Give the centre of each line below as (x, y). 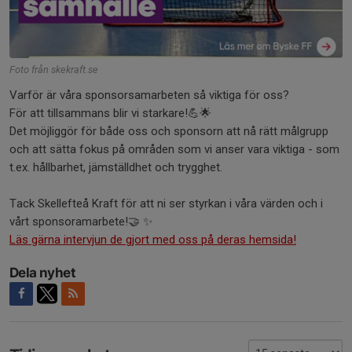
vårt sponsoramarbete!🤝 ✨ (81, 221)
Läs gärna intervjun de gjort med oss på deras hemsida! (153, 239)
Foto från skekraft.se (54, 69)
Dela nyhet (42, 272)
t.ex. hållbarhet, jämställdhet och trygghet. (116, 167)
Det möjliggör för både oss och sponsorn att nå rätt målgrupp (169, 131)
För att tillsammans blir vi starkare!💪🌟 (110, 113)
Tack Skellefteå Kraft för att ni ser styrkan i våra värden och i (166, 203)
